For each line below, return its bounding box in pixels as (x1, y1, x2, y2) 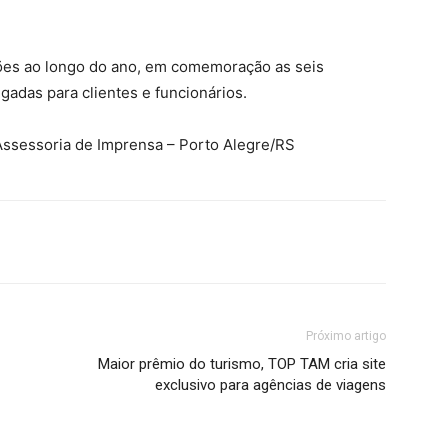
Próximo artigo (306, 329, 386, 343)
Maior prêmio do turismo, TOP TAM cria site (98, 355, 386, 373)
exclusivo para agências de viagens (155, 376, 386, 394)
